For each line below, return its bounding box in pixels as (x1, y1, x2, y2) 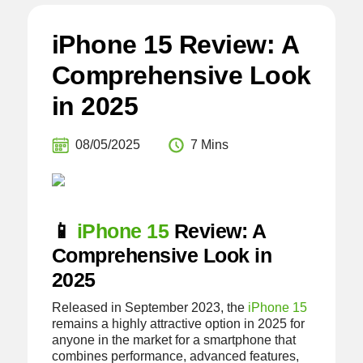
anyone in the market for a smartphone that (51, 333, 296, 348)
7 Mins (190, 138, 228, 152)
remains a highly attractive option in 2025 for (51, 317, 305, 331)
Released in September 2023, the (51, 301, 248, 315)
